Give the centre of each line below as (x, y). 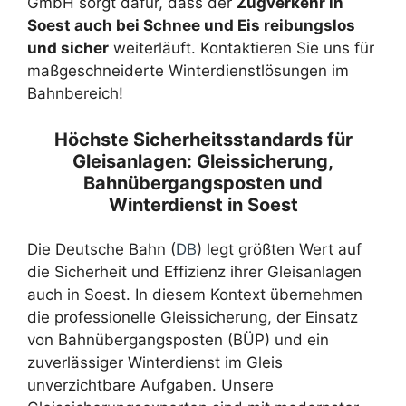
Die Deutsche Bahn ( (101, 249)
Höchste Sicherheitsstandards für (203, 139)
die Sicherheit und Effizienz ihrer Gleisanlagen (194, 271)
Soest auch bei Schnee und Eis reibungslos (191, 25)
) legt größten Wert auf (279, 249)
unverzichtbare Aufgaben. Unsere (150, 385)
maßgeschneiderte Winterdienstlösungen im (188, 71)
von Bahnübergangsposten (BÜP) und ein (178, 339)
